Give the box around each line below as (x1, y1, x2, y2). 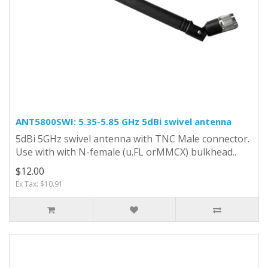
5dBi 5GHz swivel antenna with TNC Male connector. (16, 132, 249, 145)
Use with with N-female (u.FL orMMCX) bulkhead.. (16, 145, 236, 159)
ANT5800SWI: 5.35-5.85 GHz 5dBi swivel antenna (16, 115, 232, 127)
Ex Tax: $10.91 (16, 178, 63, 189)
